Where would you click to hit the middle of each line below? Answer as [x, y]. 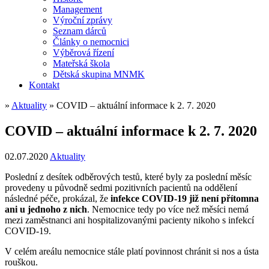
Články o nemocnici [91, 42]
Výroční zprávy [83, 20]
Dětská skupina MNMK [99, 74]
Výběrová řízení [83, 53]
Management [77, 9]
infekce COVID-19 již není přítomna [185, 198]
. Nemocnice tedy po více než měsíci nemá [168, 209]
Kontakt [44, 85]
